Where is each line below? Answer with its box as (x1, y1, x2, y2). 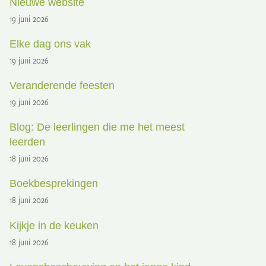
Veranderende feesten (9, 79, 115, 91)
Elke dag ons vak (9, 37, 91, 50)
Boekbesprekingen (9, 177, 99, 189)
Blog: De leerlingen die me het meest (9, 121, 185, 133)
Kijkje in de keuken (9, 219, 99, 232)
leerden (9, 135, 46, 148)
